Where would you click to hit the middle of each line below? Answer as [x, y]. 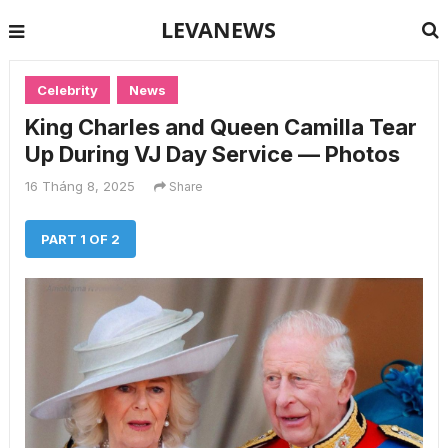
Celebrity [67, 90]
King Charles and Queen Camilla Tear [220, 127]
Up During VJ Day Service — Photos [212, 154]
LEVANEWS [219, 29]
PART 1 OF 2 [80, 239]
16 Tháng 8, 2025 [79, 186]
